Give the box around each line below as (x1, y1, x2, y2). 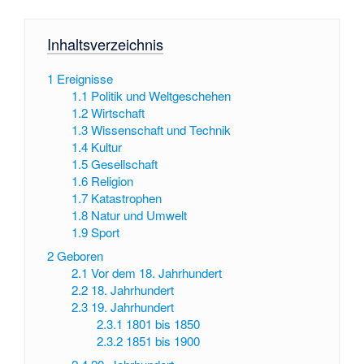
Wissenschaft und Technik (91, 121, 232, 139)
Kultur (91, 138, 123, 156)
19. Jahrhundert (91, 297, 175, 315)
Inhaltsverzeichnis (46, 33, 163, 55)
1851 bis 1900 (125, 331, 200, 349)
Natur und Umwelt (91, 206, 188, 224)
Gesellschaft (91, 155, 158, 173)
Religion (91, 172, 134, 190)
